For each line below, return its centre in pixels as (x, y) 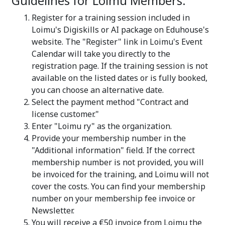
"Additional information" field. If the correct (113, 150)
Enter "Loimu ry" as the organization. (102, 126)
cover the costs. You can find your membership (119, 186)
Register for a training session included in (111, 17)
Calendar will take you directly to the (101, 53)
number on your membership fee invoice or (114, 198)
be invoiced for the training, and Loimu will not (120, 174)
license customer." (65, 114)
